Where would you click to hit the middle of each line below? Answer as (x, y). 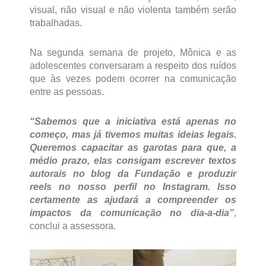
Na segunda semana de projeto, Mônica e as (133, 53)
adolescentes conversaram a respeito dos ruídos (133, 66)
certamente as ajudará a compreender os (133, 200)
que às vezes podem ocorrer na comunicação (133, 79)
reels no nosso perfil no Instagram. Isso (133, 187)
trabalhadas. (56, 23)
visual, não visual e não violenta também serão (133, 10)
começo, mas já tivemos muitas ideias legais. (133, 135)
